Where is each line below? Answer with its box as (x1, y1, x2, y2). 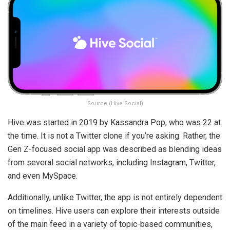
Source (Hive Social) (87, 100, 143, 107)
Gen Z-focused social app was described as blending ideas (8, 144, 222, 155)
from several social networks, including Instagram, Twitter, (8, 158, 216, 168)
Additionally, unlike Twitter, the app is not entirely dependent (8, 193, 222, 203)
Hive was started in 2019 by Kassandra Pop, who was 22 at (8, 118, 221, 128)
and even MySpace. (8, 171, 78, 181)
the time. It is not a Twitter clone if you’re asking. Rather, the (8, 131, 220, 141)
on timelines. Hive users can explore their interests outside (8, 206, 220, 216)
